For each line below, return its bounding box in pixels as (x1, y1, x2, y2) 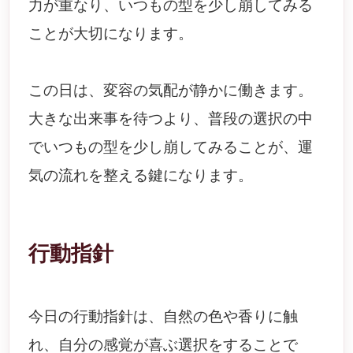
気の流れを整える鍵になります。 (28, 167, 254, 184)
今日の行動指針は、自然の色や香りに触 (28, 308, 299, 325)
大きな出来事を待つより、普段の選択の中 (28, 110, 314, 127)
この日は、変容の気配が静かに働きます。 (28, 82, 314, 98)
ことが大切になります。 (28, 25, 194, 42)
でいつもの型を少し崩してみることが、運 (28, 139, 314, 155)
